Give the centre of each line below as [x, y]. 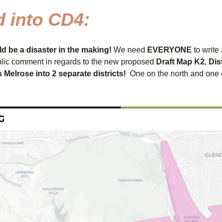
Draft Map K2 [180, 62]
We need [129, 50]
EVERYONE [169, 50]
